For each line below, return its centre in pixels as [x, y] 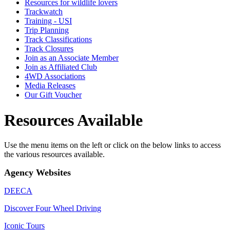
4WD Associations [55, 76]
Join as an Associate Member [72, 58]
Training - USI [48, 21]
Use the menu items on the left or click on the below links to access [112, 145]
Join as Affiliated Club [61, 67]
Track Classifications [58, 40]
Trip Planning [47, 30]
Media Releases [50, 86]
